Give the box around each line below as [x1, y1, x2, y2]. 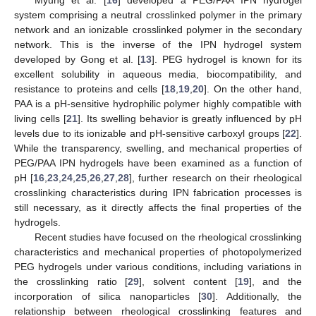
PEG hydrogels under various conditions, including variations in [14, 261, 302, 273]
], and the [248, 276, 302, 288]
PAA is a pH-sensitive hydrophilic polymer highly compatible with [14, 98, 302, 110]
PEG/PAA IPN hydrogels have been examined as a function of [14, 157, 302, 169]
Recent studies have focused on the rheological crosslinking [34, 231, 302, 243]
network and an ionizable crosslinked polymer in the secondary [14, 24, 302, 36]
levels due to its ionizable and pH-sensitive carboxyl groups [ [14, 128, 285, 140]
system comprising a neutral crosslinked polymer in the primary [14, 9, 302, 21]
